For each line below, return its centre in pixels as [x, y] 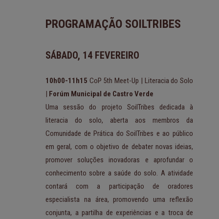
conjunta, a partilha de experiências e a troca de [119, 213]
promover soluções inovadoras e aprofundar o [119, 160]
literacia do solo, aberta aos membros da [119, 120]
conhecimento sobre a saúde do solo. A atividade [119, 173]
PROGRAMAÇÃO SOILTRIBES [113, 24]
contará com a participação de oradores [119, 186]
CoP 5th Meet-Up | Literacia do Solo [140, 81]
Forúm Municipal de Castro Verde [101, 94]
